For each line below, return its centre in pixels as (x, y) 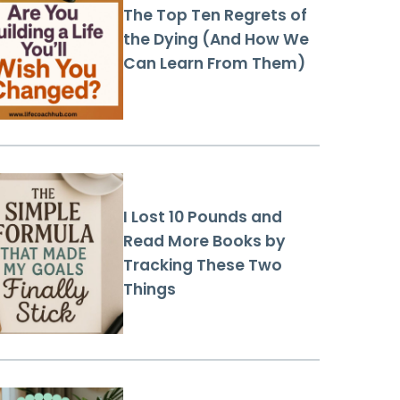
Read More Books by (204, 242)
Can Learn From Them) (214, 63)
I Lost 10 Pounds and (203, 217)
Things (150, 290)
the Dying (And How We (216, 39)
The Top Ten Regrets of (215, 15)
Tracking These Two (203, 266)
